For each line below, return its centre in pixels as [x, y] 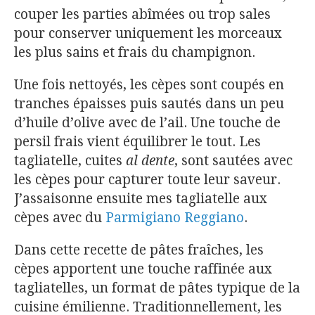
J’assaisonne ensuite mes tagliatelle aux [141, 198]
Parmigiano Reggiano [175, 217]
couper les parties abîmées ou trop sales [142, 14]
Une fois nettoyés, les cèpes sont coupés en [149, 84]
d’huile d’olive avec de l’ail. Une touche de [147, 122]
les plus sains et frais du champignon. [135, 52]
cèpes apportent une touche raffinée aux [143, 269]
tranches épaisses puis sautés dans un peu [149, 103]
